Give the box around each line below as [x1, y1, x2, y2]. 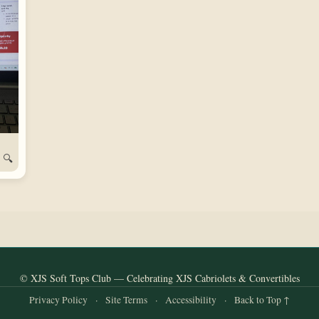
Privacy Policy [29, 293, 88, 307]
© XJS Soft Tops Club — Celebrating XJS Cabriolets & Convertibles [19, 271, 300, 285]
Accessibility [165, 293, 216, 307]
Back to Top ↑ [234, 293, 290, 307]
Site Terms [105, 293, 147, 307]
